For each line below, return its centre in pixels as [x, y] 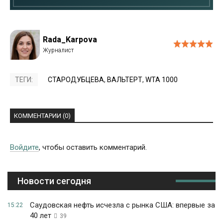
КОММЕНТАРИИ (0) [42, 116]
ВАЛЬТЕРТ [125, 80]
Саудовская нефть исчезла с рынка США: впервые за [122, 205]
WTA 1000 [162, 80]
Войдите [24, 148]
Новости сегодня [54, 181]
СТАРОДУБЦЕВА [76, 80]
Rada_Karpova [70, 40]
